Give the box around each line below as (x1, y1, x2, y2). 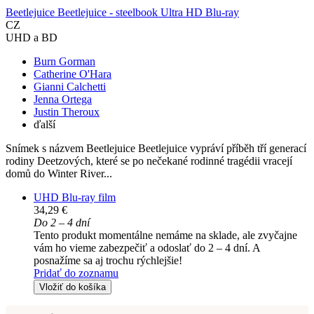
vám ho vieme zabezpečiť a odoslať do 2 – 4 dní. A (34, 242, 260, 254)
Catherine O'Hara (34, 68, 111, 81)
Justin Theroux (34, 106, 100, 118)
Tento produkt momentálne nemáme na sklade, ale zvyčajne (34, 229, 297, 242)
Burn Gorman (34, 55, 95, 68)
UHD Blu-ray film (34, 191, 116, 204)
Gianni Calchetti (34, 81, 106, 93)
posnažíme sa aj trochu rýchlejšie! (34, 254, 182, 267)
